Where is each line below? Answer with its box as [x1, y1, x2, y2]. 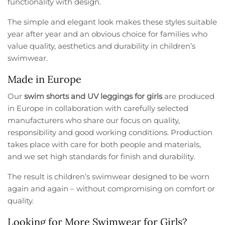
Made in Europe [8, 72, 81, 85]
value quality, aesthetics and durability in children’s [8, 41, 196, 51]
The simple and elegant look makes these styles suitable [8, 17, 217, 27]
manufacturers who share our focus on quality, [8, 115, 180, 125]
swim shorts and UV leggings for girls [24, 91, 163, 101]
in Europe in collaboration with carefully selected [8, 103, 189, 113]
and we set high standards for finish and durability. [8, 151, 195, 161]
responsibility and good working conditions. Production [8, 127, 213, 137]
